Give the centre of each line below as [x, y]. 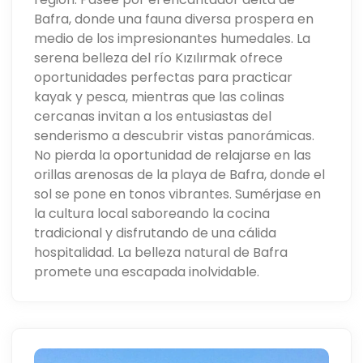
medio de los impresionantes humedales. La [173, 38]
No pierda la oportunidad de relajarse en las [173, 155]
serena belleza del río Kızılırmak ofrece [159, 58]
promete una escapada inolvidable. [147, 271]
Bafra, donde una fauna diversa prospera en [174, 19]
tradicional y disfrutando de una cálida [156, 233]
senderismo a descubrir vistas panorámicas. [175, 135]
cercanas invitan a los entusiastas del [153, 116]
